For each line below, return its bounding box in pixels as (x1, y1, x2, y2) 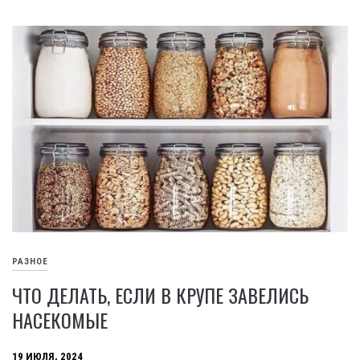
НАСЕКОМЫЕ (12, 305, 108, 335)
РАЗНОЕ (12, 256, 48, 267)
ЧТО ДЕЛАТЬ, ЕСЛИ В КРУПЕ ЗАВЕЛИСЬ (12, 280, 309, 310)
